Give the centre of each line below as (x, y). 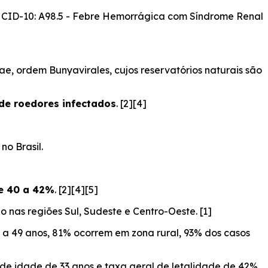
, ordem (30, 70)
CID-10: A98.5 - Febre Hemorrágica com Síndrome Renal (132, 16)
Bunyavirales (79, 70)
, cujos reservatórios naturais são (186, 70)
